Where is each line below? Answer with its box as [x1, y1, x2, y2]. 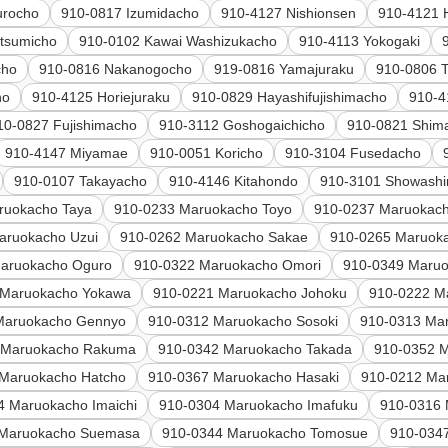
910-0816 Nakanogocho [39, 61, 193, 78]
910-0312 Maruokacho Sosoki [148, 313, 339, 330]
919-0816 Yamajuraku [214, 61, 355, 78]
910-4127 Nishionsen [221, 5, 357, 22]
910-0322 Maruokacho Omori [134, 257, 322, 274]
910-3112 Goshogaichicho [159, 117, 326, 134]
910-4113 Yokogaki [299, 33, 421, 50]
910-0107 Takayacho [14, 173, 148, 190]
